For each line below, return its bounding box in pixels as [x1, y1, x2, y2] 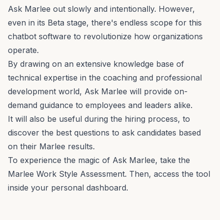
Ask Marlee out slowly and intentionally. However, [8, 3, 195, 14]
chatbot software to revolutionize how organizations [8, 31, 203, 41]
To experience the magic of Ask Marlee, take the [8, 155, 190, 165]
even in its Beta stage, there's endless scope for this [8, 17, 202, 27]
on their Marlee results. [8, 141, 95, 151]
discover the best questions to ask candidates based [8, 127, 201, 137]
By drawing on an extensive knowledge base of [8, 58, 184, 69]
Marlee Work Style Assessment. [8, 168, 127, 179]
